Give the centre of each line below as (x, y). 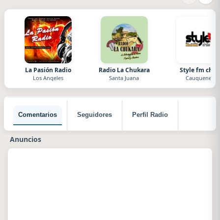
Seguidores (95, 115)
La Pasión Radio (48, 70)
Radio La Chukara (124, 70)
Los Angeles (48, 78)
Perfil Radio (150, 115)
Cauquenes (200, 78)
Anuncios (26, 139)
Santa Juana (124, 78)
